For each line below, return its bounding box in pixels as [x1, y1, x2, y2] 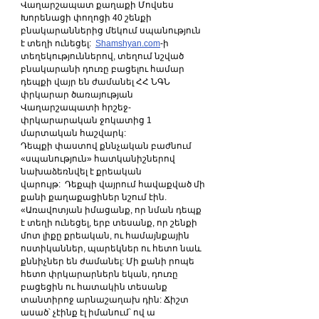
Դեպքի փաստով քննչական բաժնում [21, 141, 194, 151]
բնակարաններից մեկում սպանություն [21, 26, 203, 36]
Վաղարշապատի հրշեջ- [21, 103, 131, 113]
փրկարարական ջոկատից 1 [21, 115, 154, 125]
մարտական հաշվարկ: [21, 128, 130, 138]
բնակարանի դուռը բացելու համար [21, 64, 187, 74]
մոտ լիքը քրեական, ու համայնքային [21, 231, 192, 241]
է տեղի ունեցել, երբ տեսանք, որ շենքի [21, 218, 199, 228]
